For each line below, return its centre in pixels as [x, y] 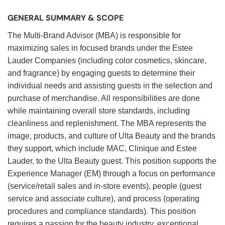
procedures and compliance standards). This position [102, 211]
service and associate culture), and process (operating [103, 199]
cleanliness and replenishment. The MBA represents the [107, 124]
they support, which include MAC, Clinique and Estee [102, 149]
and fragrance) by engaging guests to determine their [101, 73]
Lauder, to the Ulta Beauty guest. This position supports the [112, 161]
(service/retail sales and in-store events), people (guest [104, 186]
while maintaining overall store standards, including [99, 111]
